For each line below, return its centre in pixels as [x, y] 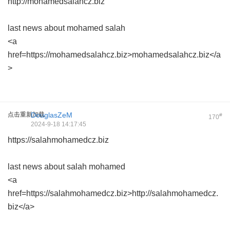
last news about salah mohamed [66, 167]
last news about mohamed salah [66, 28]
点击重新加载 [26, 114]
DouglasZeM [52, 115]
